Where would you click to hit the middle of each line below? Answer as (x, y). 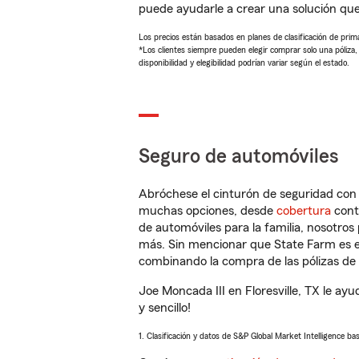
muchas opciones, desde (208, 211)
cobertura (304, 211)
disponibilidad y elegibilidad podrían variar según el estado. (244, 63)
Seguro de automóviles (239, 157)
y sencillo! (165, 308)
